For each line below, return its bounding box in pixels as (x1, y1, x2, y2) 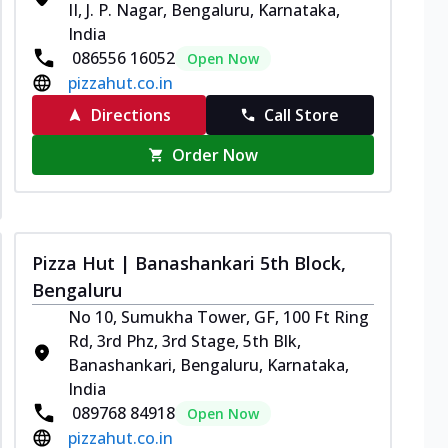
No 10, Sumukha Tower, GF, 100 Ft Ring (68, 305, 369, 328)
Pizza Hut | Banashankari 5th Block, (32, 250, 346, 275)
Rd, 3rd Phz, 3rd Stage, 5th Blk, (68, 329, 301, 352)
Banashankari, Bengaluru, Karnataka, (68, 353, 349, 376)
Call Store (264, 103, 340, 126)
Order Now (172, 143, 259, 166)
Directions (90, 103, 171, 126)
